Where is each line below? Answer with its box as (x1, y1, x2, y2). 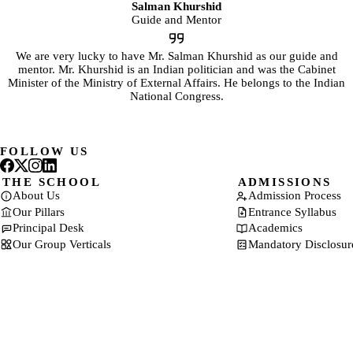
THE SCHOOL (2, 176, 101, 189)
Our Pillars (13, 205, 65, 218)
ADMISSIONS (237, 176, 332, 189)
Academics (247, 221, 303, 235)
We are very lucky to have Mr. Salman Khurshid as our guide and (15, 50, 338, 63)
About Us (13, 189, 60, 203)
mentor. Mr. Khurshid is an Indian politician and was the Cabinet (17, 63, 336, 76)
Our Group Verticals (13, 237, 111, 251)
